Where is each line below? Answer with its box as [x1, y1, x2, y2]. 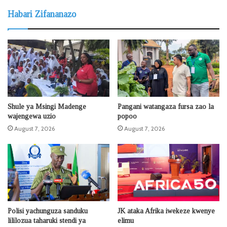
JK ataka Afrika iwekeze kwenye [118, 207, 215, 215]
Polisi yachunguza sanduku [8, 207, 88, 215]
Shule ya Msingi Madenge [8, 102, 86, 110]
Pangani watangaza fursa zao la [118, 102, 214, 110]
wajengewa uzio [8, 112, 56, 120]
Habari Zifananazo [8, 9, 76, 19]
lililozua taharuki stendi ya [8, 217, 86, 225]
